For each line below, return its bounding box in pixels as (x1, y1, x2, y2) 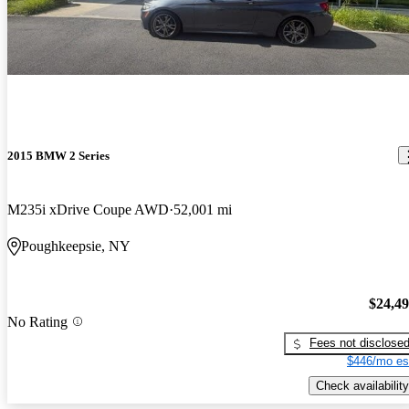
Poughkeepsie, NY (21, 237, 131, 254)
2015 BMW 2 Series (7, 148, 110, 163)
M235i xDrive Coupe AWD (7, 201, 169, 217)
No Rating (7, 313, 68, 330)
